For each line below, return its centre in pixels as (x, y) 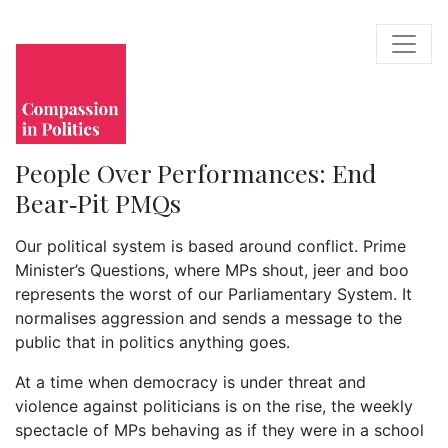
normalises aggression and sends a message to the (208, 318)
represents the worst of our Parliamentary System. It (213, 294)
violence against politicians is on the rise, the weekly (214, 406)
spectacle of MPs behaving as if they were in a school (219, 430)
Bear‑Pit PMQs (98, 202)
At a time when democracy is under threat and (190, 382)
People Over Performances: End (195, 172)
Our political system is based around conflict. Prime (210, 246)
